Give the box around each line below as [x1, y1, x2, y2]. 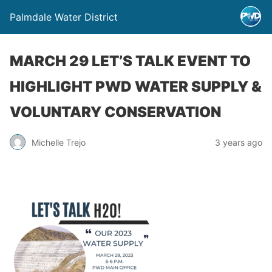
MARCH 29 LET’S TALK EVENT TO [10, 52, 251, 70]
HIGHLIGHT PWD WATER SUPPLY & [10, 78, 262, 95]
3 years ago [215, 137, 262, 148]
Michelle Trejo [32, 137, 86, 148]
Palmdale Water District [10, 11, 118, 23]
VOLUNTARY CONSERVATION [10, 103, 221, 121]
